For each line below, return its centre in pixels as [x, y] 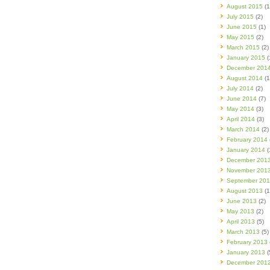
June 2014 [242, 99]
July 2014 [240, 88]
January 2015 [246, 58]
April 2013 [241, 221]
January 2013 [246, 252]
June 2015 [242, 27]
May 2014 [240, 109]
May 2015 [240, 37]
